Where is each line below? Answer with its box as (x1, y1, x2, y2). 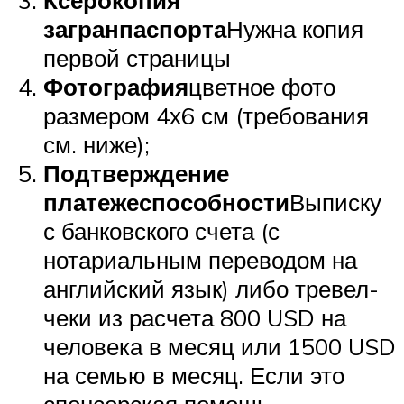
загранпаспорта (43, 14, 226, 43)
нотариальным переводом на (43, 244, 357, 274)
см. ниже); (43, 129, 150, 159)
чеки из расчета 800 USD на (43, 302, 346, 332)
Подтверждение (43, 158, 229, 188)
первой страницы (43, 42, 231, 72)
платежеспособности (43, 187, 289, 216)
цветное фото (188, 71, 335, 101)
